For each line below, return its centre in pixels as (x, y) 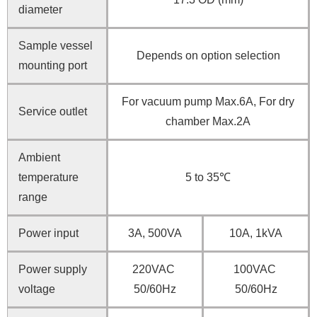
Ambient (39, 158)
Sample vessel (56, 46)
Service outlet (53, 112)
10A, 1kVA (256, 234)
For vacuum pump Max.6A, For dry (208, 102)
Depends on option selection (208, 56)
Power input (48, 234)
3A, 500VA (155, 234)
